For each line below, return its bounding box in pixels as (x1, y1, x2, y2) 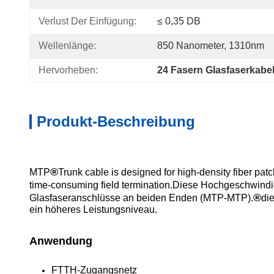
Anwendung (29, 235, 92, 247)
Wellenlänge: (39, 40, 96, 51)
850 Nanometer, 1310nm (157, 40, 264, 51)
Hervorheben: (39, 65, 98, 75)
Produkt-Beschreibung (37, 113, 195, 130)
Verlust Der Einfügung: (39, 16, 136, 26)
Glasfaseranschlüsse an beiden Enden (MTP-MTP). (29, 193, 253, 203)
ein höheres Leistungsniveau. (29, 204, 157, 215)
